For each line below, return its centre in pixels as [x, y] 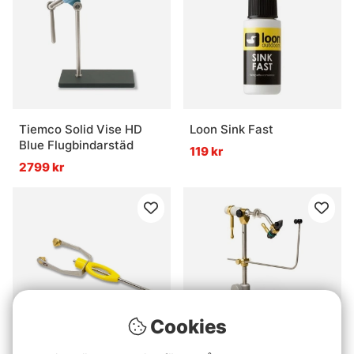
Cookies [188, 326]
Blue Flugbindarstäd [76, 145]
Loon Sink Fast [232, 130]
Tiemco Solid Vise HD [81, 130]
